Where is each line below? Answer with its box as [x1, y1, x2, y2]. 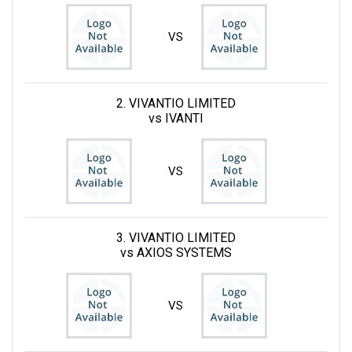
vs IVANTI [148, 110, 203, 126]
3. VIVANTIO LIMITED [116, 229, 236, 245]
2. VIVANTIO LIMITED [116, 95, 236, 111]
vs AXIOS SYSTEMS [120, 244, 232, 260]
